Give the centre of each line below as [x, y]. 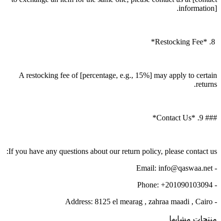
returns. [206, 84]
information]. [198, 8]
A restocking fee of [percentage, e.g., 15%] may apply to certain [118, 75]
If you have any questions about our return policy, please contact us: [113, 151]
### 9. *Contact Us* [210, 118]
